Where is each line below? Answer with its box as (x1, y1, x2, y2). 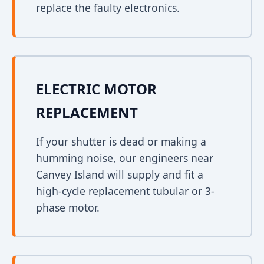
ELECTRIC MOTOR (36, 79, 157, 98)
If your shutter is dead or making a (36, 134, 206, 148)
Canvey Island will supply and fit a (36, 167, 203, 181)
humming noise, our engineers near (36, 151, 213, 165)
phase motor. (36, 200, 100, 214)
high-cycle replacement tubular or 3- (36, 184, 214, 198)
